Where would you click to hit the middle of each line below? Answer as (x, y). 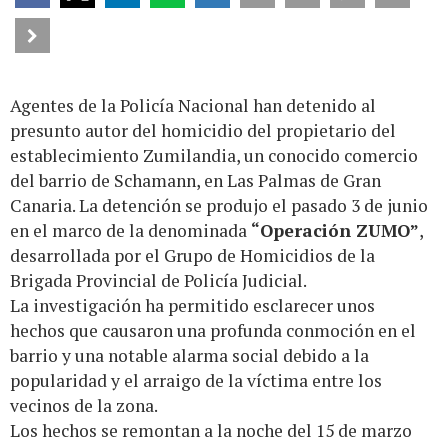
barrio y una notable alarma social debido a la (189, 356)
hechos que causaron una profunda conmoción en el (213, 331)
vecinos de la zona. (84, 406)
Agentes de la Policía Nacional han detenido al (193, 106)
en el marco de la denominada (130, 231)
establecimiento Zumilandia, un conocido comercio (214, 156)
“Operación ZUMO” (335, 231)
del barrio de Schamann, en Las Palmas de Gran (195, 181)
